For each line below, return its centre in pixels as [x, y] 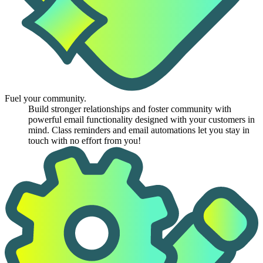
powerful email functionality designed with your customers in [141, 119]
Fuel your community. [45, 98]
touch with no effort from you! [85, 140]
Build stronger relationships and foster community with [130, 109]
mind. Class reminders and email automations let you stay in [139, 130]
